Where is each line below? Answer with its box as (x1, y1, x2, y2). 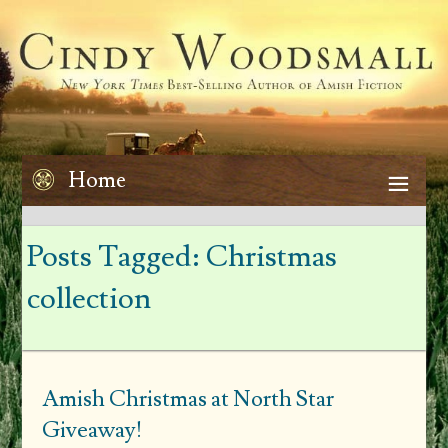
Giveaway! (42, 414, 144, 445)
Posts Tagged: (27, 237, 200, 277)
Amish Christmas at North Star (42, 383, 335, 414)
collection (27, 279, 152, 319)
